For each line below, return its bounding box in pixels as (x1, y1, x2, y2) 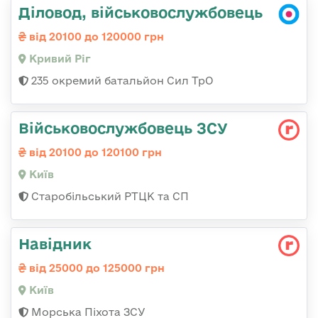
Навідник (18, 235, 92, 253)
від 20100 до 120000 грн (26, 31, 164, 43)
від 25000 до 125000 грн (26, 262, 165, 275)
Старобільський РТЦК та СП (28, 190, 189, 203)
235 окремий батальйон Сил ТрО (28, 75, 213, 87)
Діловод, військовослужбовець (18, 4, 263, 21)
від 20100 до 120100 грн (26, 146, 162, 159)
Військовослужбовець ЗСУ (18, 119, 228, 137)
